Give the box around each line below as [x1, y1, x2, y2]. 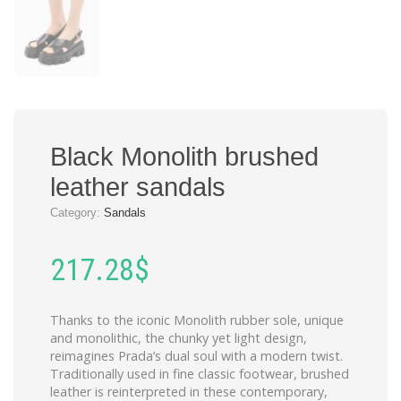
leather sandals [50, 173, 226, 202]
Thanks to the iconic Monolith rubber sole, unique [50, 311, 344, 329]
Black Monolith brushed [50, 142, 319, 172]
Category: [50, 206, 104, 220]
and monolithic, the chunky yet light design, [50, 329, 307, 347]
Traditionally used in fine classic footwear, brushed [50, 365, 349, 383]
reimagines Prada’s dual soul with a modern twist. [50, 347, 343, 365]
